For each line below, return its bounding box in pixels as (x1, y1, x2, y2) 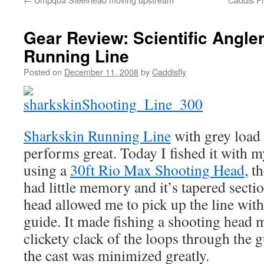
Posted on (24, 65, 62, 78)
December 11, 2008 (64, 65, 138, 78)
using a (24, 160, 70, 180)
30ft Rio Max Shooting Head (70, 160, 245, 180)
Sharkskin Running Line (24, 126, 171, 146)
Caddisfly (152, 65, 186, 78)
